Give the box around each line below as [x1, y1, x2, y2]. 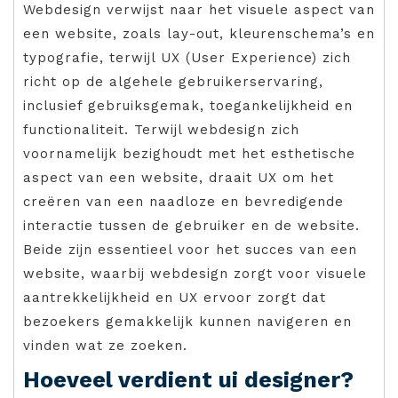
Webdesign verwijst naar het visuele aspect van [23, 2, 375, 19]
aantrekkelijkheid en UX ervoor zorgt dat [23, 290, 326, 306]
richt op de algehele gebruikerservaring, [23, 74, 323, 91]
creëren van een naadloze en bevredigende [23, 194, 344, 211]
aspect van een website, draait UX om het [23, 170, 334, 187]
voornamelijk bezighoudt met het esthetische [23, 146, 355, 163]
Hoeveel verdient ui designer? [23, 367, 354, 394]
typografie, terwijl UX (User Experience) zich [23, 50, 351, 67]
